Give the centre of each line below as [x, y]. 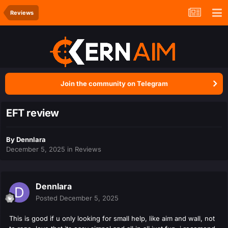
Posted [48, 198]
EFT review [33, 113]
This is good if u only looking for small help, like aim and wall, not [112, 219]
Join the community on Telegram [114, 83]
